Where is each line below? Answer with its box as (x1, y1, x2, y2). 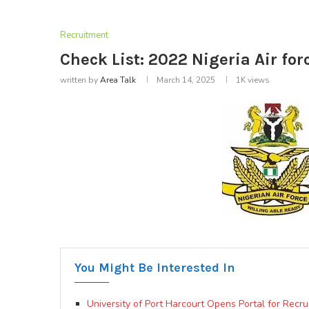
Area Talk (100, 74, 136, 86)
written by (60, 74, 100, 86)
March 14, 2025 (157, 74, 215, 86)
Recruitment (60, 29, 108, 42)
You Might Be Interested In (74, 260, 235, 276)
